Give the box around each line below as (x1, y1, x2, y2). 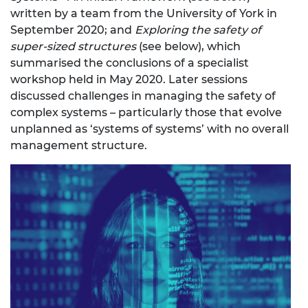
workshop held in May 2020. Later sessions (10, 73, 247, 87)
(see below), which (136, 40, 241, 54)
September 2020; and (10, 23, 135, 37)
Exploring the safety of (135, 23, 261, 37)
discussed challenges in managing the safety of (10, 89, 276, 103)
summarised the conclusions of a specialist (10, 56, 249, 70)
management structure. (10, 139, 147, 153)
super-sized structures (10, 40, 136, 54)
